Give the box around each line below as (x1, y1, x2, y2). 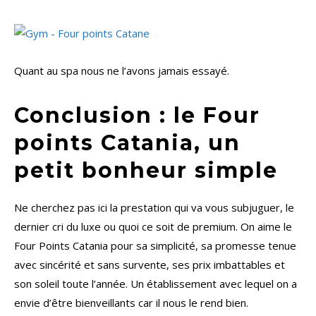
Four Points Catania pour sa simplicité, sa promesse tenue (14, 238, 296, 253)
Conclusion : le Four (14, 102, 260, 129)
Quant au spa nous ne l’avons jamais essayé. (14, 63, 229, 78)
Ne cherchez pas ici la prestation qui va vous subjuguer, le (14, 200, 294, 215)
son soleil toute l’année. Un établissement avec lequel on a (14, 276, 297, 291)
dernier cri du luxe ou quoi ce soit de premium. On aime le (14, 219, 292, 234)
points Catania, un (14, 130, 241, 157)
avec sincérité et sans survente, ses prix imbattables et (14, 257, 285, 272)
